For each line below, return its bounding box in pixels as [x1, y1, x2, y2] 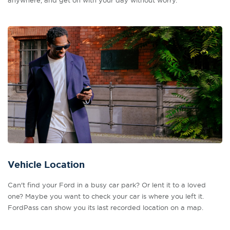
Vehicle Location [8, 159, 85, 171]
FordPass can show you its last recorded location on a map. [8, 203, 203, 212]
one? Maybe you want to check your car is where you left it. [8, 192, 204, 200]
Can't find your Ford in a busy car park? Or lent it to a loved [8, 181, 206, 189]
